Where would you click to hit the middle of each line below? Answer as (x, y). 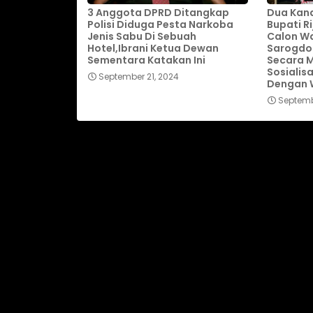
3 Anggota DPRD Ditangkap (158, 12)
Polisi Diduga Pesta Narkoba (160, 24)
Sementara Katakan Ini (146, 60)
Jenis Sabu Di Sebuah (141, 36)
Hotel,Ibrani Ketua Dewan (153, 48)
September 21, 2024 (138, 76)
